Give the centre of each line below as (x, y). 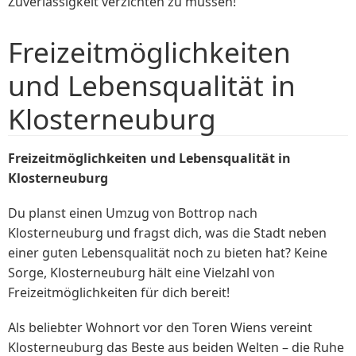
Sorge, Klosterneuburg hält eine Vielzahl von (141, 272)
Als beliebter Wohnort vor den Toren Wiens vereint (160, 328)
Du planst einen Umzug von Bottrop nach (133, 213)
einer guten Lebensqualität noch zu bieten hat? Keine (168, 252)
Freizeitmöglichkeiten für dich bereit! (119, 292)
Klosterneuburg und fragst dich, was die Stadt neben (167, 232)
